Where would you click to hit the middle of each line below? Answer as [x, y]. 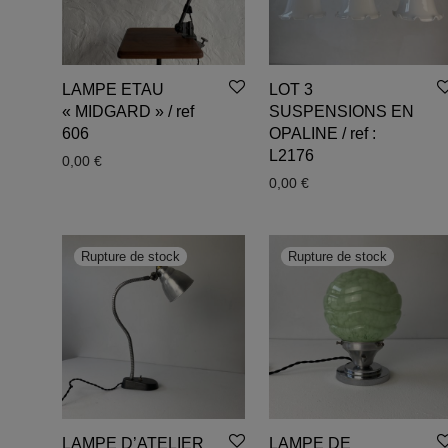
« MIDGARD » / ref [128, 112]
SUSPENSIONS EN [342, 112]
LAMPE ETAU [113, 90]
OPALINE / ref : [323, 134]
